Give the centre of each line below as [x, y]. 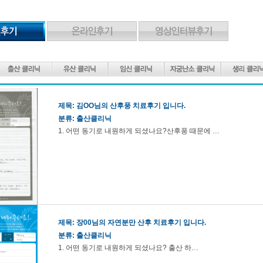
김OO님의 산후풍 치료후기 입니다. [131, 106]
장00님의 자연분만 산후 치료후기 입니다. [141, 222]
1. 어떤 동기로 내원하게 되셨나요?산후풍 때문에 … [139, 131]
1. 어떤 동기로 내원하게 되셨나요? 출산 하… [128, 248]
